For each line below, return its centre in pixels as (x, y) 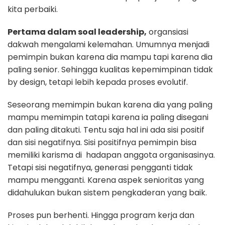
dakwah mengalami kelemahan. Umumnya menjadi (108, 45)
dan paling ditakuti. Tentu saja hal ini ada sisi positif (106, 130)
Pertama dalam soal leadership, (77, 32)
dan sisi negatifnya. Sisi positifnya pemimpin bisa (102, 143)
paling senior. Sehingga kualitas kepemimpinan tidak (110, 70)
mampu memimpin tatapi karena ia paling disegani (108, 118)
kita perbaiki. (33, 10)
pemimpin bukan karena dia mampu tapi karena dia (110, 57)
